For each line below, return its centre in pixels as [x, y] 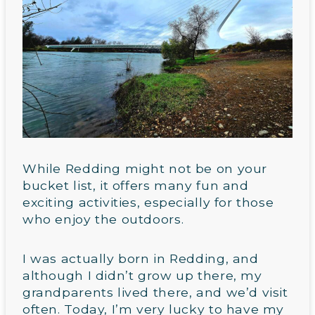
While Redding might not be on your [145, 168]
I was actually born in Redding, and [141, 258]
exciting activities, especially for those [148, 202]
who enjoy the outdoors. [103, 219]
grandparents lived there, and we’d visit [155, 292]
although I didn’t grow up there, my [142, 275]
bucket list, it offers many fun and [136, 185]
